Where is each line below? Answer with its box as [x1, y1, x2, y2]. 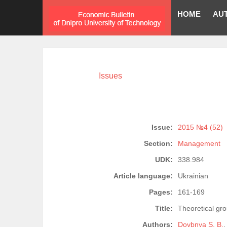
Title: [155, 204, 173, 213]
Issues [99, 71, 122, 80]
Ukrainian [178, 172, 208, 180]
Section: [144, 139, 173, 148]
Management [178, 139, 220, 148]
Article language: [113, 172, 173, 180]
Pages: [149, 188, 173, 197]
